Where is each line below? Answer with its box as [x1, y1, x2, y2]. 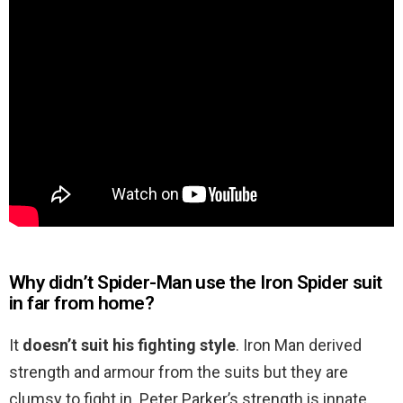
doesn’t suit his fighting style [22, 336, 236, 355]
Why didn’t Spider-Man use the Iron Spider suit [9, 272, 382, 294]
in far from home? [9, 292, 155, 315]
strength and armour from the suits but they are [9, 363, 348, 382]
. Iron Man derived [236, 336, 362, 355]
